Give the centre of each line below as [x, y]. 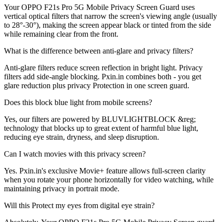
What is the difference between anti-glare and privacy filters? [99, 51]
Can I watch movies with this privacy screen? [75, 154]
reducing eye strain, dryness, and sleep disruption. [82, 137]
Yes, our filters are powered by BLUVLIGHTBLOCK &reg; [100, 119]
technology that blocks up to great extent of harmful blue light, [101, 128]
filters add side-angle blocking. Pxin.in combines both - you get [103, 76]
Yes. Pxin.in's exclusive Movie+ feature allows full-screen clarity [105, 170]
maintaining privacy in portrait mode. [62, 188]
